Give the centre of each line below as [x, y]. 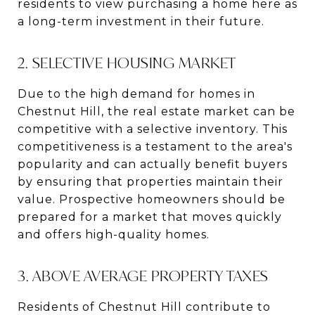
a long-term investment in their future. [141, 21]
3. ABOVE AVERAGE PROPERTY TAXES [143, 275]
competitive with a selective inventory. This [153, 129]
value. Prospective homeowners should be [152, 199]
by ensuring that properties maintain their [150, 181]
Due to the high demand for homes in [136, 94]
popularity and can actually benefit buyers [153, 164]
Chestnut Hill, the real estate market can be [156, 111]
